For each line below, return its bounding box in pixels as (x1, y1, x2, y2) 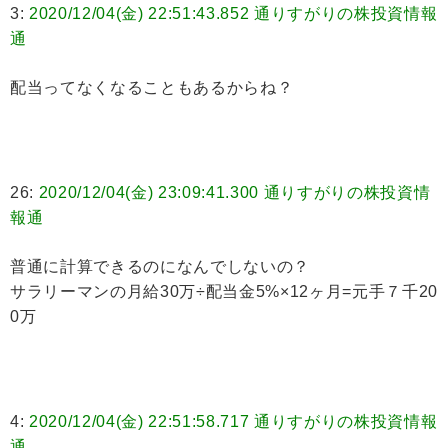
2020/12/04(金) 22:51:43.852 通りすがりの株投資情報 (29, 5, 438, 23)
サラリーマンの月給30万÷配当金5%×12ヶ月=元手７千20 (10, 283, 438, 301)
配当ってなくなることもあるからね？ (10, 79, 294, 97)
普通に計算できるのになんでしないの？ (10, 258, 310, 276)
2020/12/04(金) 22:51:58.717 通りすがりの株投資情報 (29, 413, 438, 431)
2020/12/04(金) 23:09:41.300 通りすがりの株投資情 (38, 184, 431, 202)
